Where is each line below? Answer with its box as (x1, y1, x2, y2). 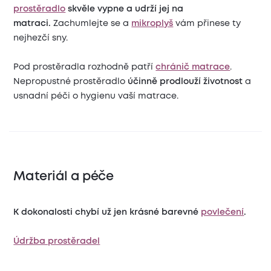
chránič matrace (155, 64, 230, 71)
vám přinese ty (173, 20, 241, 28)
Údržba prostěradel (13, 237, 100, 245)
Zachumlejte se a (53, 20, 132, 28)
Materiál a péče (13, 171, 114, 183)
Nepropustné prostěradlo (13, 78, 128, 86)
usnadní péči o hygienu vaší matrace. (13, 93, 179, 100)
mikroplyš (131, 20, 174, 28)
